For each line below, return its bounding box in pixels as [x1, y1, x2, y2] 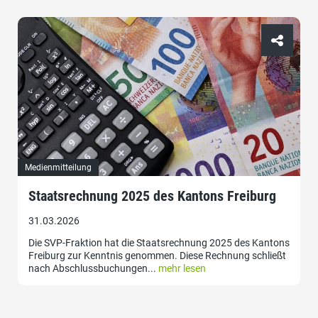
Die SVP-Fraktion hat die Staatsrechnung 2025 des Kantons [28, 237, 290, 249]
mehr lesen [158, 263, 206, 275]
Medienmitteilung [25, 163, 92, 173]
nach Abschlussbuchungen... [28, 263, 158, 275]
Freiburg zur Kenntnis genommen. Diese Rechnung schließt [28, 250, 286, 262]
